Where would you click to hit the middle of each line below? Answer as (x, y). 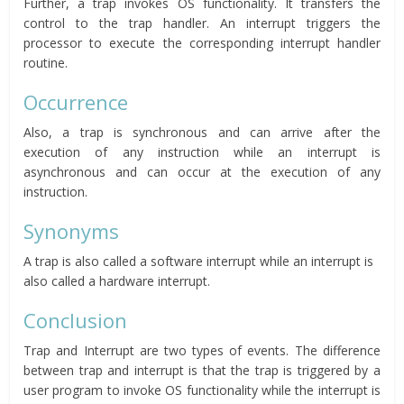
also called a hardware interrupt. (117, 280)
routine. (46, 62)
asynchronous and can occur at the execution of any (202, 171)
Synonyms (72, 230)
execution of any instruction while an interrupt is (202, 151)
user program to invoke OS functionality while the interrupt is (202, 390)
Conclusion (76, 320)
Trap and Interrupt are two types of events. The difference (202, 350)
